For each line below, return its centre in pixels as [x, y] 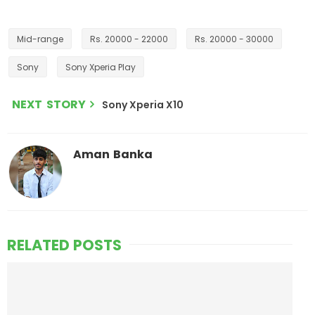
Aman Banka [113, 155]
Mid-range [40, 39]
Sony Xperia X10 [143, 105]
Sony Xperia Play [101, 67]
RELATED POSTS [64, 245]
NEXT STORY [49, 105]
